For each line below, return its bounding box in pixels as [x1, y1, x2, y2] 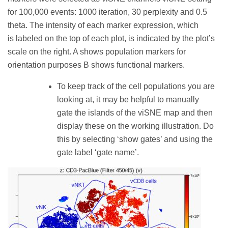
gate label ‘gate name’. [57, 148, 139, 157]
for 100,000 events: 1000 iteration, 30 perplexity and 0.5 [8, 7, 207, 16]
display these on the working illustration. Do [57, 121, 214, 130]
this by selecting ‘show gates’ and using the [57, 134, 213, 144]
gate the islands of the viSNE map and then [57, 108, 213, 117]
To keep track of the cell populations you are [57, 81, 215, 91]
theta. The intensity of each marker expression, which [8, 20, 198, 30]
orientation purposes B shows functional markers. [8, 60, 185, 69]
